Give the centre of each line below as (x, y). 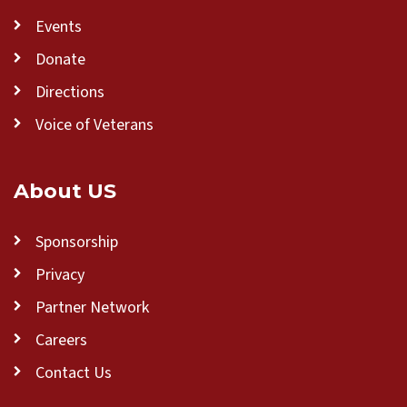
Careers (61, 341)
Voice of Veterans (94, 125)
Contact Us (74, 373)
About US (65, 191)
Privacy (60, 275)
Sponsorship (77, 243)
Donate (60, 60)
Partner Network (92, 308)
